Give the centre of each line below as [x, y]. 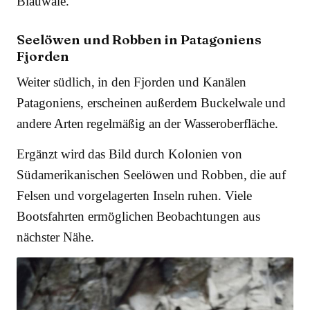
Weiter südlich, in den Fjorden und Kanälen [131, 82]
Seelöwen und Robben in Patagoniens [139, 39]
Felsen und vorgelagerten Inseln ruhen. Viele [135, 195]
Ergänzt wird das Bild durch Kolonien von [129, 154]
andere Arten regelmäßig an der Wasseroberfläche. [148, 123]
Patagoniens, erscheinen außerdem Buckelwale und [152, 102]
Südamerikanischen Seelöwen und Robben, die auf [152, 174]
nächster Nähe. [55, 237]
